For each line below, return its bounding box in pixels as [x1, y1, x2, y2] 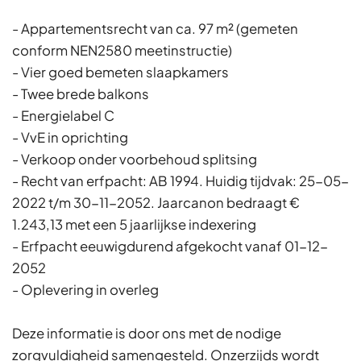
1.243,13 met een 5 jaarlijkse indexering [12, 215, 256, 233]
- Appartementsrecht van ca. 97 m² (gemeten [12, 19, 298, 37]
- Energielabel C [12, 106, 114, 124]
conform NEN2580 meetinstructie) [12, 41, 232, 59]
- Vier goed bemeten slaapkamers [12, 63, 229, 81]
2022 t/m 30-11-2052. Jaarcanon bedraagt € [12, 193, 300, 211]
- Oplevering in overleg [12, 280, 159, 298]
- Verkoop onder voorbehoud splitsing [12, 150, 257, 168]
